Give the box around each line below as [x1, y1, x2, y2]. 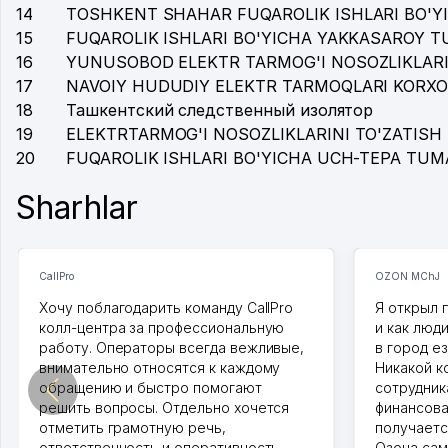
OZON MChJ [375, 270, 440, 282]
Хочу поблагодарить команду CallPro [39, 299, 294, 316]
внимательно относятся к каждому [39, 359, 281, 376]
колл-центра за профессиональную [39, 319, 285, 336]
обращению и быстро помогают [39, 379, 262, 396]
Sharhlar [16, 188, 138, 227]
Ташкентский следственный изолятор [66, 100, 374, 120]
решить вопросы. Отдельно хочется [39, 399, 290, 416]
